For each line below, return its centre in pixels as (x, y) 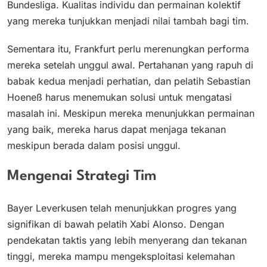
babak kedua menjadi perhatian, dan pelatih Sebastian (129, 81)
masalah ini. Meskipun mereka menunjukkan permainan (131, 113)
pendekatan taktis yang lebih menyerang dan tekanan (127, 240)
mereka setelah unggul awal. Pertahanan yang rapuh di (130, 65)
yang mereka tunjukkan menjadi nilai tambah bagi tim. (128, 21)
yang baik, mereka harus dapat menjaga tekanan (117, 129)
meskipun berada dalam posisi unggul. (94, 145)
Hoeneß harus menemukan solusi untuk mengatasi (119, 97)
